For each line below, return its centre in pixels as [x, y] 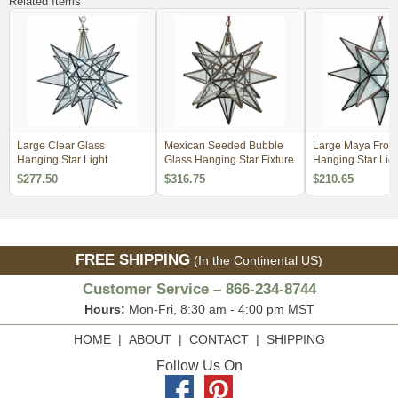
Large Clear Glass [61, 145]
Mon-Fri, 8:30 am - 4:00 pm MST [219, 309]
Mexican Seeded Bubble [224, 145]
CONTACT [219, 339]
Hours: [104, 309]
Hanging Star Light [62, 159]
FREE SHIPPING [133, 259]
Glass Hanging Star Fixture [230, 159]
